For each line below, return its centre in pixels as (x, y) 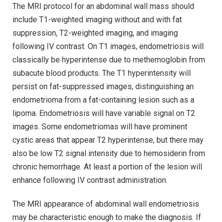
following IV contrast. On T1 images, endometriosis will (108, 47)
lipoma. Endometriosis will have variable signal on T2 (104, 113)
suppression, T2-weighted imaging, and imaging (95, 33)
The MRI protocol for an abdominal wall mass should (103, 6)
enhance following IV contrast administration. (90, 180)
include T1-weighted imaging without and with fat (97, 20)
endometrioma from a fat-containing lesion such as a (103, 100)
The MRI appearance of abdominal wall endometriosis (106, 204)
